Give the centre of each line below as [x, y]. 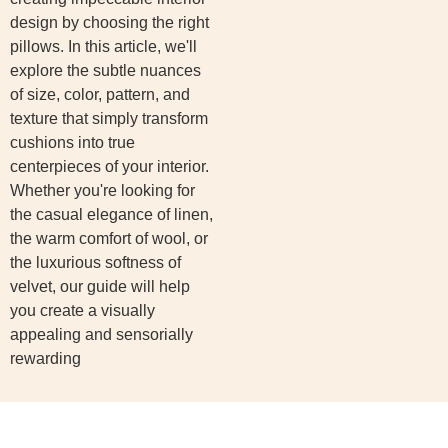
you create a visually [82, 310]
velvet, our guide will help [100, 286]
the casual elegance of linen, [111, 214]
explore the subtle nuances [105, 70]
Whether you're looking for [102, 190]
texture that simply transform [109, 118]
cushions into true [72, 142]
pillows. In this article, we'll [103, 46]
